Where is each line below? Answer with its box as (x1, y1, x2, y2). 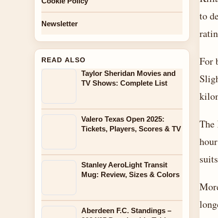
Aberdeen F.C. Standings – (81, 206, 171, 215)
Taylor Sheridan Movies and (81, 69, 176, 77)
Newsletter (41, 19, 78, 28)
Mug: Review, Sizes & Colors (81, 170, 180, 179)
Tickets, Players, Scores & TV (81, 125, 181, 133)
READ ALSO (41, 56, 86, 64)
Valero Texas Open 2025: (81, 115, 164, 123)
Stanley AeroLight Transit (81, 161, 167, 169)
